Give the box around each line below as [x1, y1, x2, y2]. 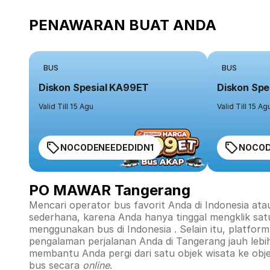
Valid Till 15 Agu [39, 102, 94, 111]
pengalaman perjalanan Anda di [29, 235, 176, 247]
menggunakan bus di [29, 223, 127, 235]
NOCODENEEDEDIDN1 [60, 142, 154, 152]
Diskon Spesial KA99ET [39, 81, 149, 93]
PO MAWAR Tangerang [29, 181, 190, 199]
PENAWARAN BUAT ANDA [29, 16, 216, 34]
